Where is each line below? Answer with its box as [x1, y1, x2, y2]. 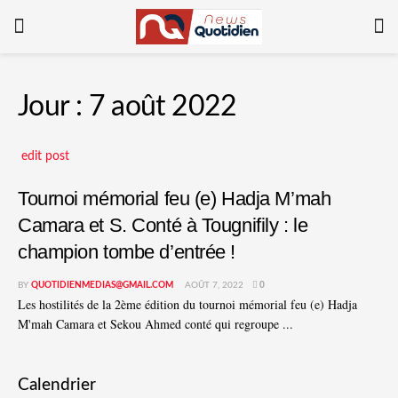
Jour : [18, 93, 89, 122]
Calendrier [18, 377, 96, 394]
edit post [21, 150, 69, 163]
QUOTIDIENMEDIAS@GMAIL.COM [31, 280, 173, 290]
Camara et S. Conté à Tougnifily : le [18, 213, 308, 236]
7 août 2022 [88, 93, 237, 122]
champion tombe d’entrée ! [18, 240, 236, 263]
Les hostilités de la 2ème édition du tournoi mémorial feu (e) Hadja [18, 295, 357, 313]
